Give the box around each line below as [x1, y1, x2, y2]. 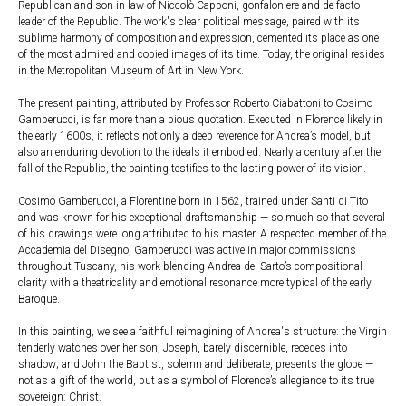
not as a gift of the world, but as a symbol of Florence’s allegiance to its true [18, 374, 374, 387]
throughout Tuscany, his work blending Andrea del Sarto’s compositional [18, 260, 362, 273]
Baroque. [18, 293, 60, 305]
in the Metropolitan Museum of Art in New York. [18, 64, 244, 77]
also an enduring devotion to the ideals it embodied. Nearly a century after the [18, 146, 381, 159]
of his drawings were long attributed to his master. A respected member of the [18, 227, 386, 240]
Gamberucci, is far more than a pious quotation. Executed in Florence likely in [18, 113, 382, 126]
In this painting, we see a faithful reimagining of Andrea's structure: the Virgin [18, 325, 387, 338]
